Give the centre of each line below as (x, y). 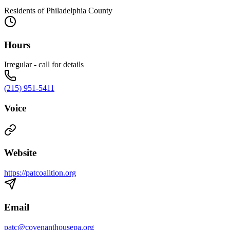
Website (20, 153)
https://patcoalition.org (40, 173)
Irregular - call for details (44, 65)
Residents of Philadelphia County (58, 10)
